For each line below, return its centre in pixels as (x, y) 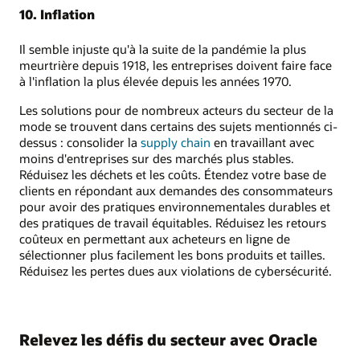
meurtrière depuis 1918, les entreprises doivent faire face (176, 65)
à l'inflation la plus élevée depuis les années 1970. (155, 81)
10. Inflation (57, 14)
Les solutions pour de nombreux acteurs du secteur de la (176, 110)
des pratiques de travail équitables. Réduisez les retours (173, 223)
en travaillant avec (262, 143)
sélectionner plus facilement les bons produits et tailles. (172, 255)
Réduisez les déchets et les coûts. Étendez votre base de (173, 175)
